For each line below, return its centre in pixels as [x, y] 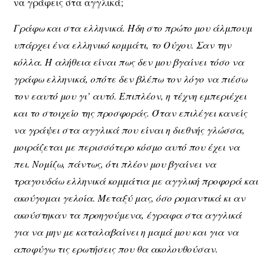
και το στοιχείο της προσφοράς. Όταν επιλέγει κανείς [131, 113]
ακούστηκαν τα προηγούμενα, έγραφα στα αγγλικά [128, 215]
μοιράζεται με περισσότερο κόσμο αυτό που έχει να [127, 147]
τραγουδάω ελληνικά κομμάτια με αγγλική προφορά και [136, 181]
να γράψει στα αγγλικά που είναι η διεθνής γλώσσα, [129, 130]
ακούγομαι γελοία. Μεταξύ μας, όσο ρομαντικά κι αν [130, 198]
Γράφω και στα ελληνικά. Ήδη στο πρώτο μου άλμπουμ [133, 28]
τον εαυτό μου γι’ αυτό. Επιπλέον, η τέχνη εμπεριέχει [130, 96]
